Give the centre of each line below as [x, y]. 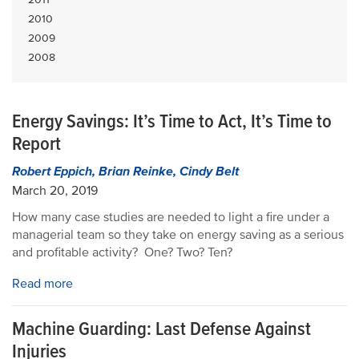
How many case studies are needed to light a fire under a [171, 217]
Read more [42, 284]
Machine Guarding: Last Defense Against [161, 329]
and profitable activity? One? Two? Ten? [122, 252]
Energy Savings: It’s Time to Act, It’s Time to [172, 121]
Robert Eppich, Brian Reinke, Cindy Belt [125, 171]
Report [36, 144]
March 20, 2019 [55, 191]
